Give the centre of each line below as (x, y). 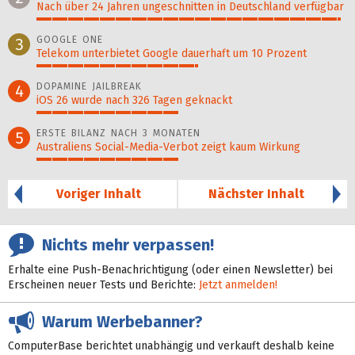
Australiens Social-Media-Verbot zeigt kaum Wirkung (168, 147)
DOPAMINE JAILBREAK (89, 87)
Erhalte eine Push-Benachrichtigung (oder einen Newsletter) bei (170, 270)
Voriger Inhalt (99, 194)
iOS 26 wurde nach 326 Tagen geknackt (134, 101)
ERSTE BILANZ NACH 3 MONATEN (118, 134)
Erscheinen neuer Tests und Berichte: (103, 285)
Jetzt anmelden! (238, 285)
